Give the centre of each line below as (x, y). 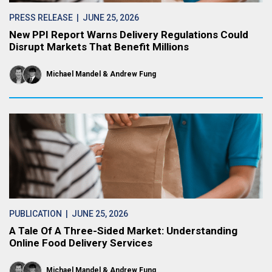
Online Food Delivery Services (81, 243)
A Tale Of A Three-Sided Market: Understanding (123, 231)
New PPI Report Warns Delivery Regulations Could (129, 35)
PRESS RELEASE (41, 18)
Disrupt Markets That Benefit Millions (99, 47)
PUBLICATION (36, 214)
